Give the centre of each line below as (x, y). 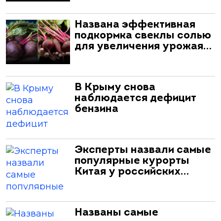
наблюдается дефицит (135, 98)
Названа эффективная (135, 25)
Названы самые (116, 213)
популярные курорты (132, 161)
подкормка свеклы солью (143, 36)
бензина (96, 109)
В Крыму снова (115, 87)
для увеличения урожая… (143, 46)
